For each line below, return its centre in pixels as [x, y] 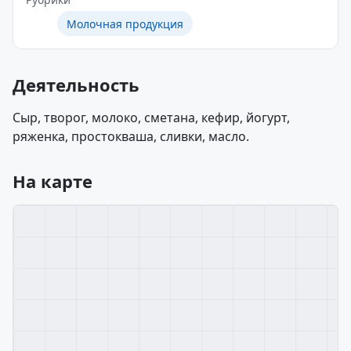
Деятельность [76, 85]
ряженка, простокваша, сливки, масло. [131, 136]
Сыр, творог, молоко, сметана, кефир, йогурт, [151, 118]
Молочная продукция [125, 24]
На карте [52, 181]
